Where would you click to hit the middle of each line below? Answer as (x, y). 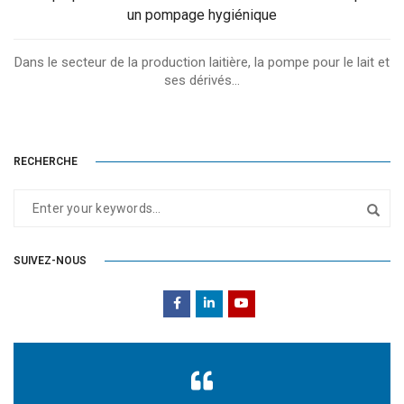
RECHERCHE (46, 162)
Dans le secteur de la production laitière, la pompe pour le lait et (202, 62)
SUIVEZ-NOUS (50, 261)
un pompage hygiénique (202, 14)
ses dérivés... (202, 80)
